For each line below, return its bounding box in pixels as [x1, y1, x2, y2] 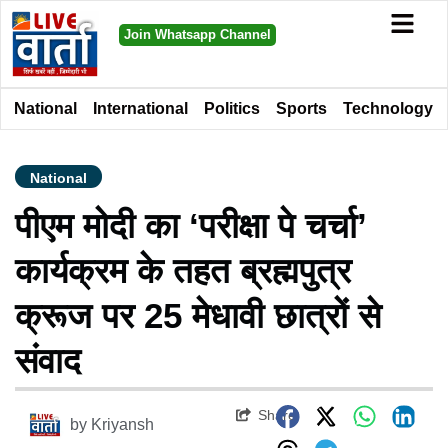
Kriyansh [91, 415, 154, 433]
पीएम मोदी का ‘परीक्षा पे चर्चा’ [15, 205, 367, 245]
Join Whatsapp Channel [123, 27, 271, 42]
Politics [204, 99, 260, 117]
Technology [343, 99, 433, 117]
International [93, 99, 188, 117]
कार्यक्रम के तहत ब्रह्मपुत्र [15, 250, 351, 290]
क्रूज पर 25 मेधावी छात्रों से [15, 295, 381, 335]
